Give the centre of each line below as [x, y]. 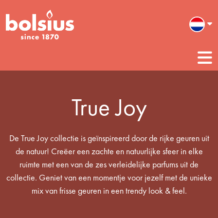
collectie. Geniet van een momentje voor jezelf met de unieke [109, 177]
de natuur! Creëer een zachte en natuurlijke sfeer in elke [109, 151]
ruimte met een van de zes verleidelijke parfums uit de [109, 164]
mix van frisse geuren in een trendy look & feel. [109, 190]
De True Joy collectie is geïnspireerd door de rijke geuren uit [109, 138]
